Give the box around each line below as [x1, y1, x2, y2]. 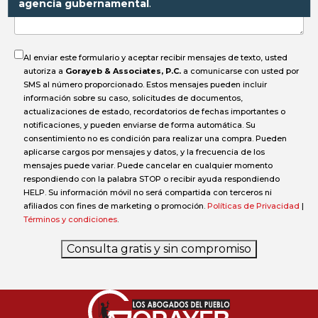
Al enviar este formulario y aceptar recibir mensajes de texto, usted [23, 53, 287, 63]
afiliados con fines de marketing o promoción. [23, 201, 207, 212]
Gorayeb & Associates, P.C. [65, 66, 181, 77]
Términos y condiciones [23, 214, 117, 225]
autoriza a [23, 66, 65, 77]
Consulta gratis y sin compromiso [67, 242, 251, 256]
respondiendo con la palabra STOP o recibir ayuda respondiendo [23, 174, 280, 185]
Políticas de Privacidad [207, 201, 300, 212]
